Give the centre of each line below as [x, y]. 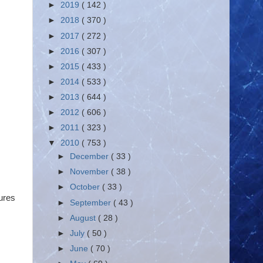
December [91, 157]
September [92, 203]
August [84, 218]
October [86, 187]
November [91, 172]
